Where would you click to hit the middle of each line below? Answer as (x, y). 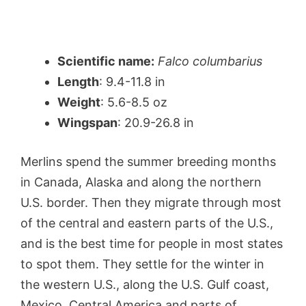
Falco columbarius (210, 61)
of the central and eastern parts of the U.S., (147, 223)
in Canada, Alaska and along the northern (141, 182)
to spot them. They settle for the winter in (142, 264)
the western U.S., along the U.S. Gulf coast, (145, 284)
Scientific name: (106, 61)
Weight (79, 102)
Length (78, 81)
